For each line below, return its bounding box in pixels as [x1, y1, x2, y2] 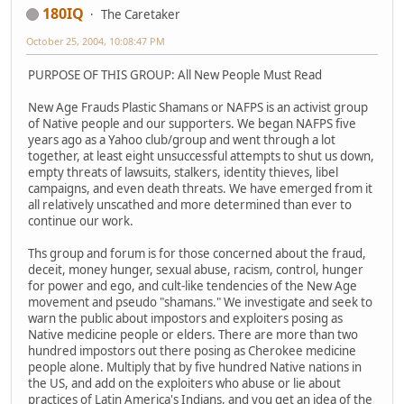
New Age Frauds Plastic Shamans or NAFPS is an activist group [28, 98, 368, 115]
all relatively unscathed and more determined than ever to [28, 196, 352, 213]
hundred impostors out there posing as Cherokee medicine [28, 342, 356, 359]
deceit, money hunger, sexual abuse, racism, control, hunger [28, 261, 363, 278]
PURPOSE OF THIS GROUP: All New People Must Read [28, 66, 322, 83]
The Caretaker [101, 5, 180, 23]
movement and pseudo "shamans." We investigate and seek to [28, 293, 372, 310]
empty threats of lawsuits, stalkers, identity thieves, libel [28, 163, 338, 180]
